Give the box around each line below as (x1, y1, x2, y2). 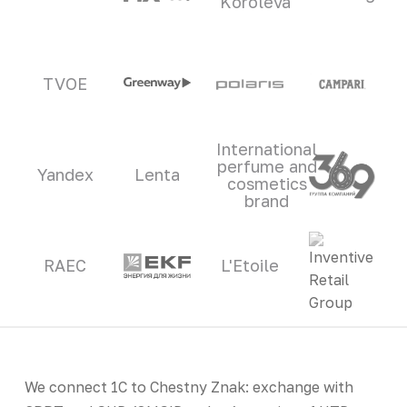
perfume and (216, 155, 317, 176)
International (216, 138, 317, 159)
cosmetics (226, 173, 307, 194)
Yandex (36, 164, 94, 185)
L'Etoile (220, 255, 279, 276)
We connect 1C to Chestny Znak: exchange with (24, 377, 353, 396)
